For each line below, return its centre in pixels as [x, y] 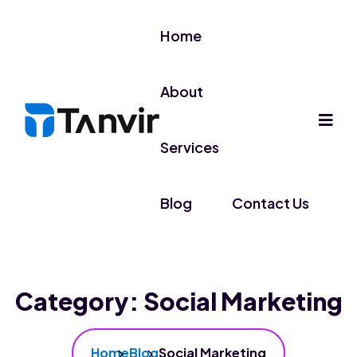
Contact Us [271, 203]
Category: [79, 301]
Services [190, 147]
